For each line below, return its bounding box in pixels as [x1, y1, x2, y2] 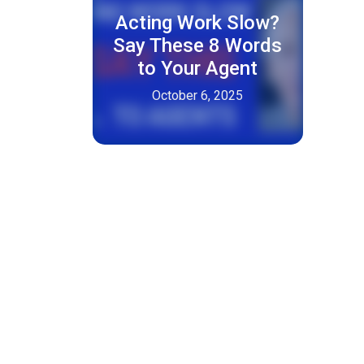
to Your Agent [137, 57, 258, 80]
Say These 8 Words [113, 34, 283, 57]
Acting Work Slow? [115, 11, 280, 34]
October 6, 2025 [152, 88, 244, 103]
